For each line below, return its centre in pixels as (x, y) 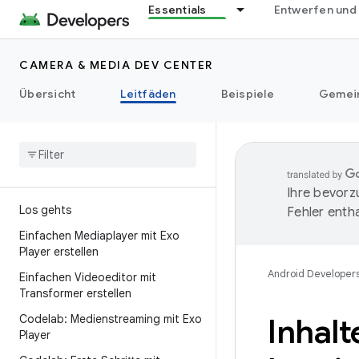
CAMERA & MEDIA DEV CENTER (116, 65)
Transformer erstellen (75, 293)
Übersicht (48, 94)
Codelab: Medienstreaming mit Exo (111, 319)
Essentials (177, 10)
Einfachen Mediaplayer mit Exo (99, 236)
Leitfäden (148, 94)
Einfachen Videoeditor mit (88, 277)
